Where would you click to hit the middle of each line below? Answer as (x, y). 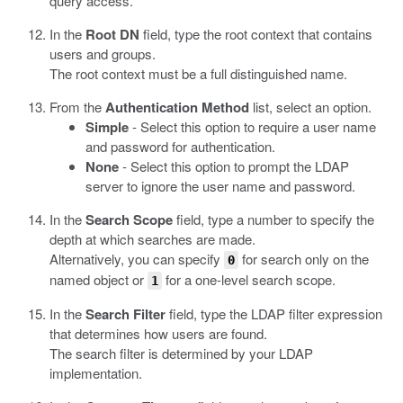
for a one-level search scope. (249, 279)
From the (77, 107)
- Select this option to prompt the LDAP (234, 166)
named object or (99, 279)
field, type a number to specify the (273, 219)
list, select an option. (310, 107)
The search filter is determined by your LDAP (181, 353)
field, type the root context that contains (256, 34)
